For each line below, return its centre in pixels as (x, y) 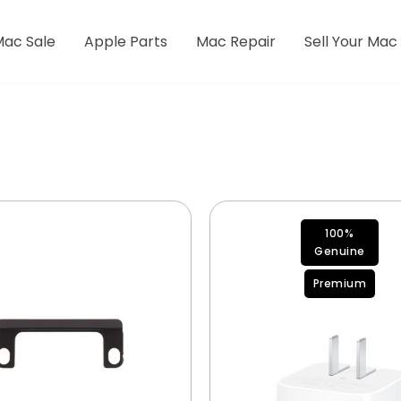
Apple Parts (126, 42)
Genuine (340, 251)
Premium (340, 283)
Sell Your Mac (351, 42)
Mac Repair (236, 42)
